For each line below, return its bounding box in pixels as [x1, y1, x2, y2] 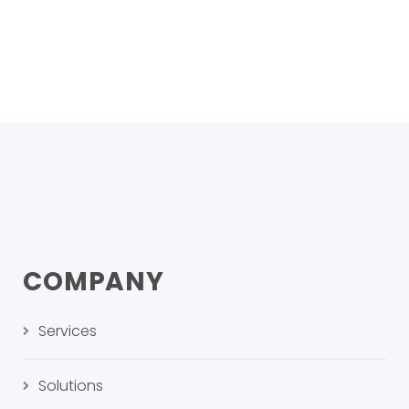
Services [38, 320, 97, 341]
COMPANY [23, 264, 164, 299]
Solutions [38, 375, 103, 396]
